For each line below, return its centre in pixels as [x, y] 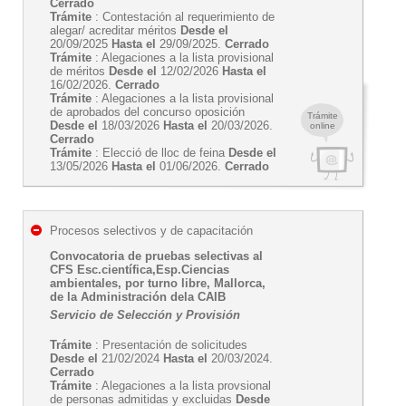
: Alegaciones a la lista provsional [181, 386]
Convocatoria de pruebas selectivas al [156, 256]
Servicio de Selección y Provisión [145, 315]
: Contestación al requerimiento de [183, 17]
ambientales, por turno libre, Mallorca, [158, 283]
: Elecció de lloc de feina [160, 153]
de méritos [79, 71]
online [322, 126]
